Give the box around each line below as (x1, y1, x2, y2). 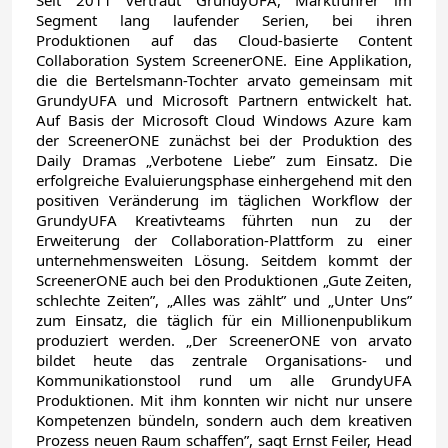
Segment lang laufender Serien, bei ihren (36, 10, 412, 30)
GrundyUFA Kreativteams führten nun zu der (36, 210, 412, 230)
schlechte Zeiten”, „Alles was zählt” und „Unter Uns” (36, 290, 412, 310)
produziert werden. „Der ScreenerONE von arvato (36, 330, 412, 350)
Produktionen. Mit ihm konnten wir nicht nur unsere (36, 390, 412, 410)
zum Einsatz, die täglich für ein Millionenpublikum (36, 310, 412, 330)
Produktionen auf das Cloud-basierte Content (36, 30, 412, 50)
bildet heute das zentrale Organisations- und (36, 350, 412, 370)
